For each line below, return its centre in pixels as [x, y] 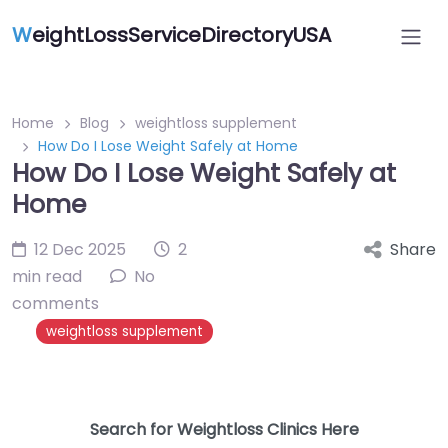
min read [47, 276]
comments [55, 303]
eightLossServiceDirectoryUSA [181, 35]
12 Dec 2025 [80, 249]
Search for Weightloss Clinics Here [224, 429]
